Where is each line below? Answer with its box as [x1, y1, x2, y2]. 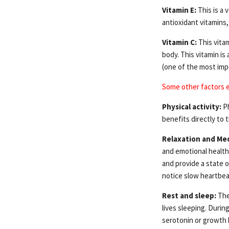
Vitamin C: [162, 37, 197, 47]
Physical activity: [162, 101, 221, 111]
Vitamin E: [162, 5, 196, 15]
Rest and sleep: [162, 190, 216, 200]
